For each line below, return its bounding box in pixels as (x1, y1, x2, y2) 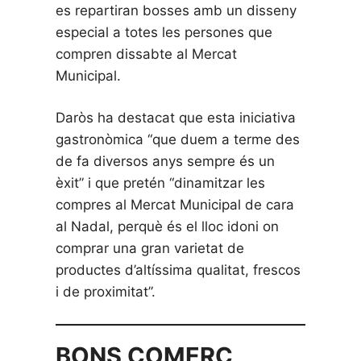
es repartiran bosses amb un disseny (56, 2, 297, 19)
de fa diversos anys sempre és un (56, 153, 276, 170)
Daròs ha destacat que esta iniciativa (56, 110, 297, 127)
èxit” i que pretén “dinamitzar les (56, 175, 266, 192)
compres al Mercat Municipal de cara (56, 197, 295, 214)
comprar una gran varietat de (56, 240, 245, 257)
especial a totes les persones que (56, 23, 273, 40)
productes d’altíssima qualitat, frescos (56, 262, 301, 279)
